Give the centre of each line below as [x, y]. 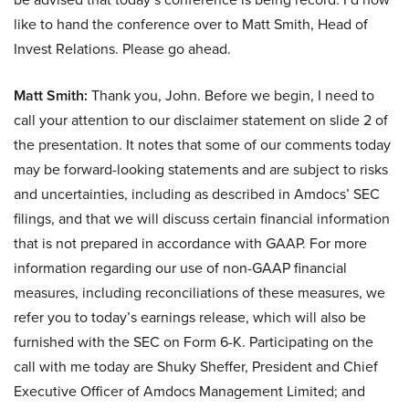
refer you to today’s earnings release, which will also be [190, 317]
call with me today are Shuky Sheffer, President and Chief [196, 367]
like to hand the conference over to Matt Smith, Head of [191, 24]
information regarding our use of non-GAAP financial [180, 268]
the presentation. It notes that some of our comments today [202, 145]
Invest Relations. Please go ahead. [122, 49]
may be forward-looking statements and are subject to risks [201, 169]
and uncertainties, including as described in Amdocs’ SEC [197, 194]
